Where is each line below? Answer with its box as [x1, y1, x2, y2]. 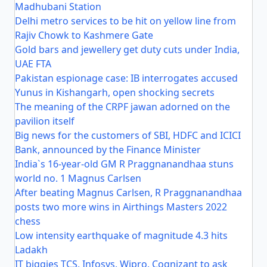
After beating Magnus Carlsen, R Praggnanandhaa [15, 186, 242, 199]
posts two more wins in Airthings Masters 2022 [15, 200, 227, 213]
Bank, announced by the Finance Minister [15, 143, 201, 156]
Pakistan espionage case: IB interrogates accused [15, 72, 238, 85]
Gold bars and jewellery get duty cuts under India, [15, 43, 240, 56]
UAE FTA [15, 57, 51, 70]
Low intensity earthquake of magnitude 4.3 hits [15, 229, 228, 242]
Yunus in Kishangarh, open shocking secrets [15, 86, 215, 99]
